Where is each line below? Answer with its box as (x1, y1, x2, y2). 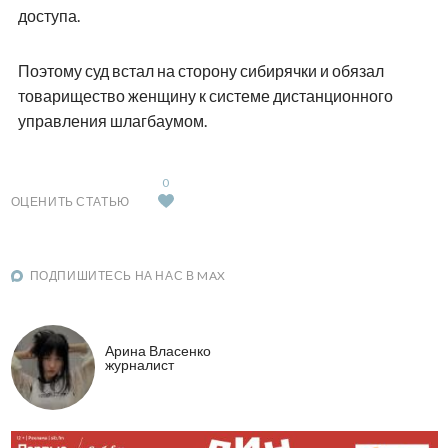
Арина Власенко (104, 341, 211, 359)
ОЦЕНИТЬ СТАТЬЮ (10, 194, 130, 210)
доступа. (17, 6, 80, 26)
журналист (104, 355, 174, 373)
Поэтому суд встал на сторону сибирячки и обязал (17, 61, 384, 81)
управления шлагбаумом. (17, 111, 207, 131)
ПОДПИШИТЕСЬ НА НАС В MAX (29, 268, 226, 284)
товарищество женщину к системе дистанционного (17, 86, 393, 106)
